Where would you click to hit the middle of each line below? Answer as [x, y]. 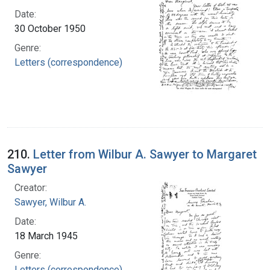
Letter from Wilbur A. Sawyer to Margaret [145, 154]
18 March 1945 [46, 236]
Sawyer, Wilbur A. [50, 202]
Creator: [31, 187]
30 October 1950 [50, 28]
